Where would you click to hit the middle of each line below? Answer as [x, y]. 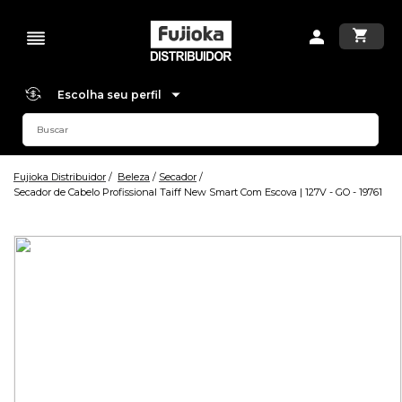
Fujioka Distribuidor [60, 177]
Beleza [134, 177]
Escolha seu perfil [110, 95]
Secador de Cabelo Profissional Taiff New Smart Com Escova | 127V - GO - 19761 [198, 192]
